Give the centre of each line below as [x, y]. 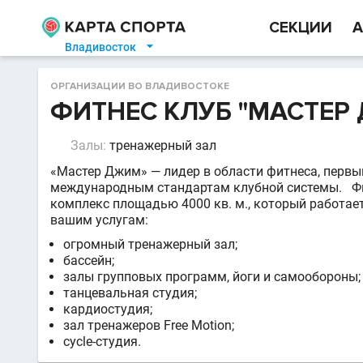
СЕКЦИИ [301, 28]
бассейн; [89, 261]
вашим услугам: [99, 220]
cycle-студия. [102, 342]
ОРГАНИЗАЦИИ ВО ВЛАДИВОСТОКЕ [140, 86]
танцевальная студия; [130, 293]
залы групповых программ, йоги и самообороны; [212, 277]
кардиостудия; [108, 309]
